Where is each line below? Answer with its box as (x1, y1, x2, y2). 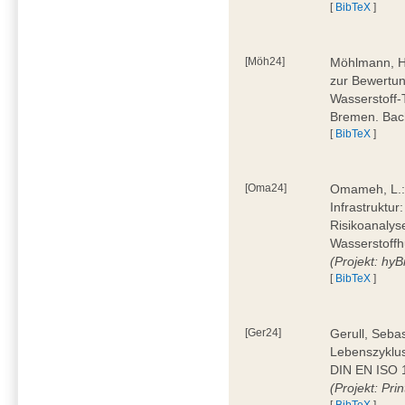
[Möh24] (245, 54, 286, 68)
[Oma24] (245, 181, 287, 194)
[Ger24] (245, 325, 282, 339)
